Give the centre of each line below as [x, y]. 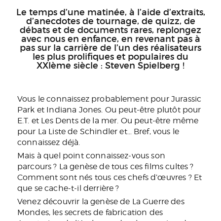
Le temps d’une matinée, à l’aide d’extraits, [110, 13]
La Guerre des [158, 202]
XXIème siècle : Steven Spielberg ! [110, 66]
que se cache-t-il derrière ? [68, 188]
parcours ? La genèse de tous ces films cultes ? [106, 167]
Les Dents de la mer [79, 121]
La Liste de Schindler [78, 132]
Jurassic [186, 99]
